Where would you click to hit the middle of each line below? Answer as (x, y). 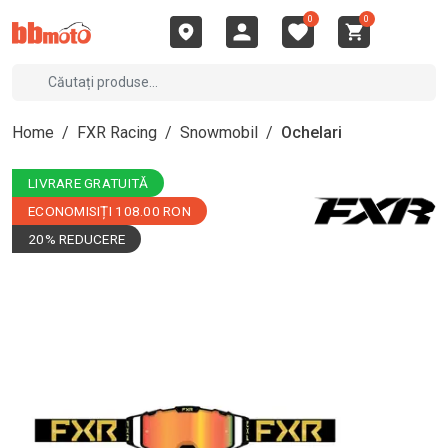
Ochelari (311, 132)
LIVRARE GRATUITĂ (88, 183)
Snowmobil (219, 132)
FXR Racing (117, 132)
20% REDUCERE (77, 239)
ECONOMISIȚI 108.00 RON (109, 211)
